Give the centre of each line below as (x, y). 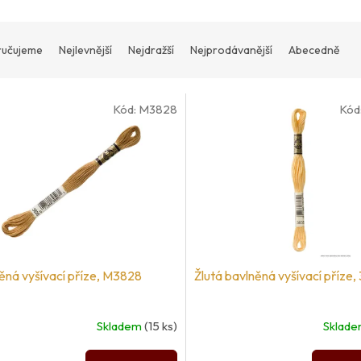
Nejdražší (151, 50)
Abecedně (314, 50)
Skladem (120, 326)
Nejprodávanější (231, 50)
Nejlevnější (85, 50)
